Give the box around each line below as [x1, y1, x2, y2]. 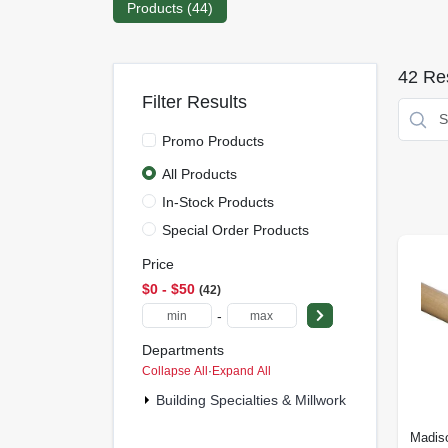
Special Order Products [161, 221, 309, 238]
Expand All [211, 363, 271, 378]
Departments [141, 342, 224, 358]
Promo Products [161, 133, 264, 149]
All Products [161, 166, 237, 182]
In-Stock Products [161, 193, 274, 210]
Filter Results [141, 92, 247, 112]
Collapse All [141, 363, 208, 378]
